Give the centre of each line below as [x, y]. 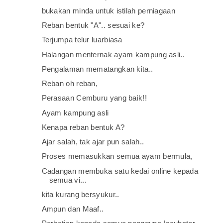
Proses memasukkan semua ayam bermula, [117, 156]
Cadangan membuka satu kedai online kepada [120, 171]
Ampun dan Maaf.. [73, 209]
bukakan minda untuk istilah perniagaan [108, 10]
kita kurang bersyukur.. [80, 194]
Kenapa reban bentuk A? [83, 127]
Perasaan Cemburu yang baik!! [94, 98]
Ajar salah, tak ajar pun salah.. [93, 142]
